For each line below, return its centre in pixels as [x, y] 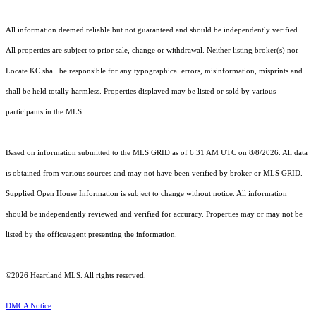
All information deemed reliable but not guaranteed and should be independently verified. [153, 30]
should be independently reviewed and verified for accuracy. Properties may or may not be [154, 214]
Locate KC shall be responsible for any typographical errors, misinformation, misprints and [154, 71]
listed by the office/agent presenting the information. [91, 235]
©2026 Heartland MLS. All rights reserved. [76, 276]
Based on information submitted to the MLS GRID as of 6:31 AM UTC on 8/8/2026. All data [157, 153]
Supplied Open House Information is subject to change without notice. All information [146, 194]
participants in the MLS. [45, 112]
